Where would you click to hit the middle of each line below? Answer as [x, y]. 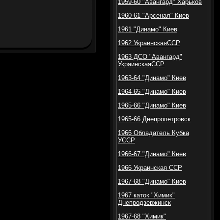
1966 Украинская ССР [150, 168]
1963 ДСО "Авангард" [150, 57]
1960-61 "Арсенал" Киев [153, 15]
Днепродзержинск [144, 203]
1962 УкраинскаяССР [149, 43]
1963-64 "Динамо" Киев [152, 78]
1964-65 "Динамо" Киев [152, 92]
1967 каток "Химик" [146, 195]
